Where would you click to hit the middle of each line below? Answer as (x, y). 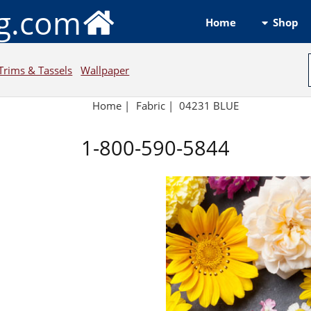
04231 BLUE (209, 106)
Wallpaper (105, 70)
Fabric (150, 106)
